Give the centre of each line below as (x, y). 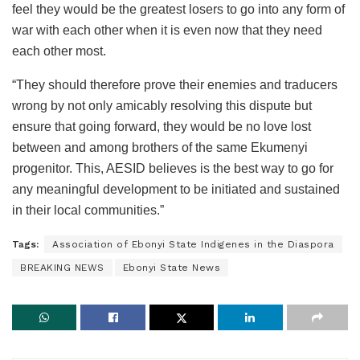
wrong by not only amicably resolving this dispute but (162, 105)
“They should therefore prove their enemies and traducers (175, 84)
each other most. (59, 51)
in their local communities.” (88, 210)
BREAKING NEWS (62, 267)
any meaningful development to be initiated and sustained (176, 189)
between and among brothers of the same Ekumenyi (160, 147)
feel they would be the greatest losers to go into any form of (178, 9)
